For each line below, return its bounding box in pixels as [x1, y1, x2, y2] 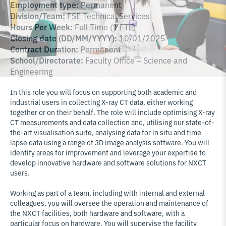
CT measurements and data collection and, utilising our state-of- [10, 117, 214, 127]
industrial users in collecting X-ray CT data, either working [10, 97, 193, 106]
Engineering [10, 66, 52, 77]
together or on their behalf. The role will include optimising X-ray [10, 107, 215, 117]
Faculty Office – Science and [85, 54, 187, 66]
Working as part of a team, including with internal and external [10, 188, 205, 197]
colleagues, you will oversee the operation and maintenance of [10, 198, 208, 207]
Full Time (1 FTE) [75, 21, 136, 32]
